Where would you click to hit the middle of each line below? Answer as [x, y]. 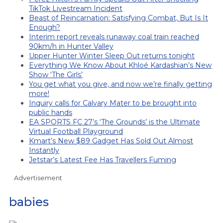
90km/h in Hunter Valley [71, 46]
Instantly [44, 150]
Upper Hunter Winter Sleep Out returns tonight [112, 56]
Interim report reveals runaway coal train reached [114, 37]
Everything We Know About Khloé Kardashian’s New [120, 65]
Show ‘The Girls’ [56, 74]
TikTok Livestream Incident [76, 8]
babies [29, 202]
